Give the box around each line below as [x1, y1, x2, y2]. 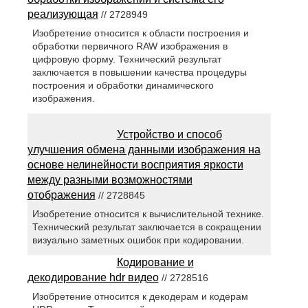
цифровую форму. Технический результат [32, 53, 221, 65]
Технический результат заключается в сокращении [32, 221, 261, 232]
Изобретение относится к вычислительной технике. [32, 208, 264, 219]
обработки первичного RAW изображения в [32, 40, 228, 52]
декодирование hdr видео [27, 271, 159, 283]
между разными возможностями [27, 173, 192, 186]
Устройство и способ [116, 128, 222, 140]
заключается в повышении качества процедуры [32, 66, 247, 78]
